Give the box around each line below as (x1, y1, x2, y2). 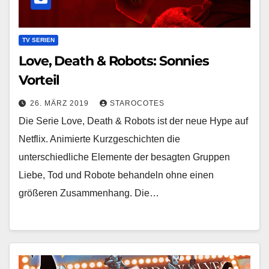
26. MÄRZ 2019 (30, 99, 91, 108)
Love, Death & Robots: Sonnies (19, 53, 210, 70)
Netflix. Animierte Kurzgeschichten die (19, 134, 180, 145)
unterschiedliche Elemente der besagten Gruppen (19, 152, 230, 163)
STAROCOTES (110, 99, 165, 108)
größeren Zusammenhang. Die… (19, 188, 159, 199)
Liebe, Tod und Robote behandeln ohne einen (19, 170, 214, 181)
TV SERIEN (22, 37, 55, 44)
